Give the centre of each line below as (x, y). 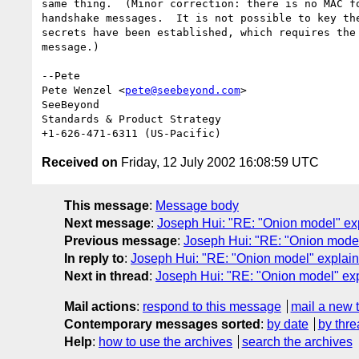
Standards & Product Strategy (131, 119)
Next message (107, 223)
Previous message (121, 240)
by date (288, 324)
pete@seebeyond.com (183, 90)
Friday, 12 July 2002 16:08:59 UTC (218, 162)
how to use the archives (165, 341)
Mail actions (100, 306)
